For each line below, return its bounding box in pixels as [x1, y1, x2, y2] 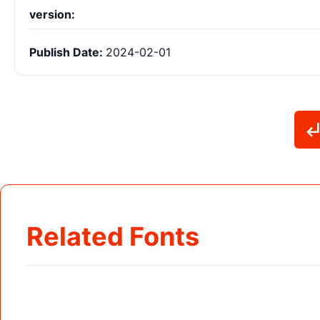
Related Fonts [26, 221, 199, 253]
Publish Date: [29, 45, 106, 60]
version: [29, 7, 75, 22]
